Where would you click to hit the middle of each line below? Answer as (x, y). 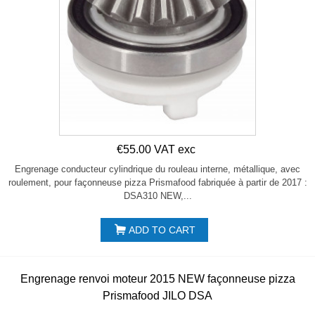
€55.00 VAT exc (156, 150)
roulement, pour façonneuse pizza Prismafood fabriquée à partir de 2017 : (157, 183)
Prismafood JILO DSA (157, 296)
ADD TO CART (162, 230)
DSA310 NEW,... (157, 196)
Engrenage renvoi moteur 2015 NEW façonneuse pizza (157, 279)
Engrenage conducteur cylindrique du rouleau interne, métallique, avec (157, 169)
